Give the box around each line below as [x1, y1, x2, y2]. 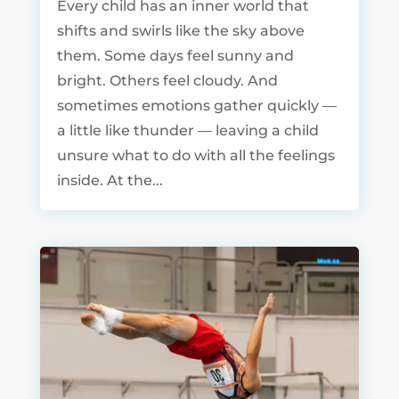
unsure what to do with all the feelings [56, 147, 335, 165]
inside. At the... [56, 172, 163, 190]
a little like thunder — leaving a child [56, 122, 319, 140]
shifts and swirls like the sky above [56, 22, 305, 40]
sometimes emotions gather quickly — [56, 97, 337, 115]
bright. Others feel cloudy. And [56, 72, 278, 90]
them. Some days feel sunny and [56, 47, 294, 65]
